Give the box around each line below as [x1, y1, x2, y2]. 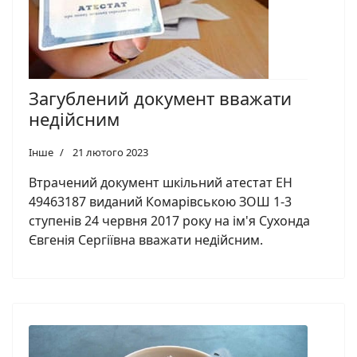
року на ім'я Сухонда [179, 211, 310, 229]
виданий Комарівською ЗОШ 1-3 [86, 192, 292, 210]
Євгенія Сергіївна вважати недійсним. [29, 230, 263, 249]
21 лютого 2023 [73, 144, 148, 159]
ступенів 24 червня [29, 211, 151, 229]
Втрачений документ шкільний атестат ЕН [29, 173, 292, 191]
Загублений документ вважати [29, 85, 292, 110]
